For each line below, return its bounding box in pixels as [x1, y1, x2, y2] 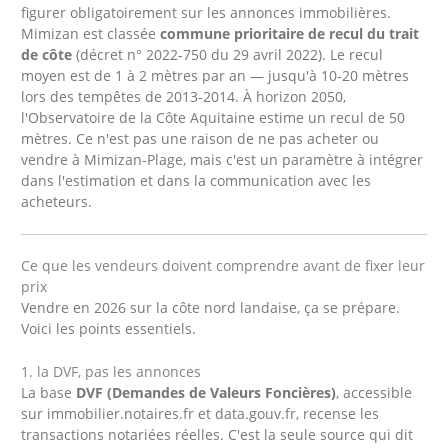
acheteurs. [21, 191, 93, 211]
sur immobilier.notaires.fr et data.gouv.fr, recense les [21, 403, 380, 423]
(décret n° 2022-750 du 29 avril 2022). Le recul [72, 44, 384, 64]
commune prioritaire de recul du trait [160, 23, 420, 43]
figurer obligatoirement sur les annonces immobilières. [21, 2, 392, 22]
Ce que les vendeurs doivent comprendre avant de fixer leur [21, 256, 426, 276]
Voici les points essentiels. [21, 319, 197, 339]
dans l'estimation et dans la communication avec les [21, 170, 372, 190]
